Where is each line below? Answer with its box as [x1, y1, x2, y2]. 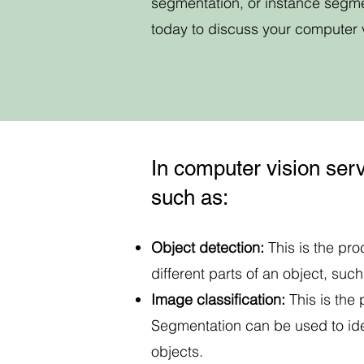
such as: [151, 185, 228, 210]
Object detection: [151, 238, 268, 257]
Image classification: [151, 290, 289, 309]
